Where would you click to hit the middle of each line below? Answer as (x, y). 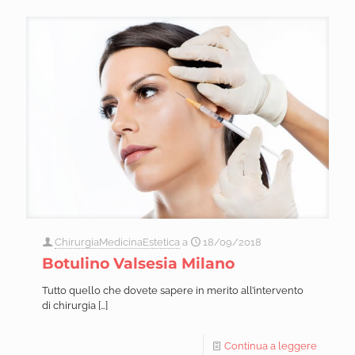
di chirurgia (69, 305)
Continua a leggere (271, 345)
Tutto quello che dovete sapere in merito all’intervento (173, 290)
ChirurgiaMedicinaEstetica (117, 242)
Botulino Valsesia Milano (138, 263)
